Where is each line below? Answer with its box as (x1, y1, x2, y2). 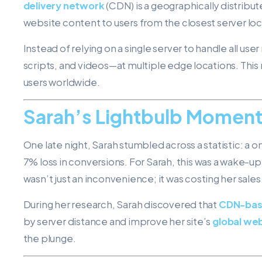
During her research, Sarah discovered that (23, 198, 219, 211)
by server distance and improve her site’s (23, 215, 213, 227)
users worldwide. (23, 75, 100, 88)
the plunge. (23, 232, 76, 244)
